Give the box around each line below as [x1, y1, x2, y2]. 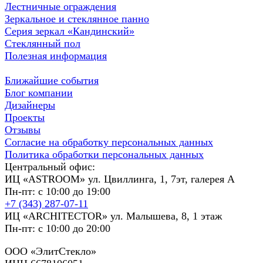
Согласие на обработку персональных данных [5, 136, 213, 148]
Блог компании [5, 86, 73, 99]
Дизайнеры [5, 99, 55, 111]
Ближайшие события [5, 74, 99, 86]
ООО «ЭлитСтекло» [5, 245, 96, 257]
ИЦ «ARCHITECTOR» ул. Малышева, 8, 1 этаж [5, 210, 222, 222]
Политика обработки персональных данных [5, 148, 204, 160]
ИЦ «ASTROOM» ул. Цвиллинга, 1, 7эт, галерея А [5, 173, 235, 185]
